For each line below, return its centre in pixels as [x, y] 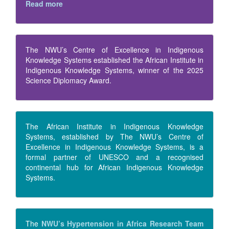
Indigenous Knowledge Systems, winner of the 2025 [114, 70]
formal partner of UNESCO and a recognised [114, 157]
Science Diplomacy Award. [68, 81]
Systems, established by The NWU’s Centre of [114, 137]
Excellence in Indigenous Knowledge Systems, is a [114, 147]
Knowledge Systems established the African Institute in [114, 60]
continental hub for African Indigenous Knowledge [114, 167]
